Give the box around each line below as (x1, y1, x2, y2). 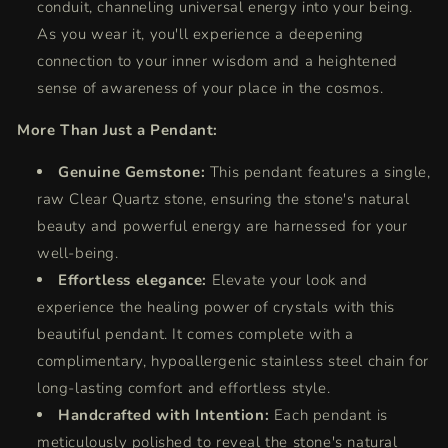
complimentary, (37, 351, 147, 371)
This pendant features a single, (209, 162, 431, 182)
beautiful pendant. (37, 324, 168, 344)
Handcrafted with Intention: (58, 405, 270, 425)
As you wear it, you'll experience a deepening (37, 24, 365, 44)
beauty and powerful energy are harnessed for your (37, 216, 408, 236)
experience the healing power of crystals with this (37, 297, 396, 317)
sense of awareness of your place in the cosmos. (37, 78, 384, 98)
